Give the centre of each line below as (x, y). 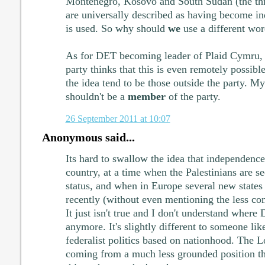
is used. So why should (117, 29)
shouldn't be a (96, 97)
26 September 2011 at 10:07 (118, 119)
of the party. (193, 97)
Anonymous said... (88, 138)
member (146, 97)
